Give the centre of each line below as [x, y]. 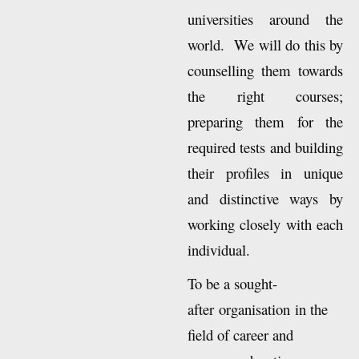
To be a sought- [232, 308]
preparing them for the [265, 146]
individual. [221, 274]
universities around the [265, 43]
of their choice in [265, 18]
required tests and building [265, 171]
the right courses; [265, 120]
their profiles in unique [265, 197]
